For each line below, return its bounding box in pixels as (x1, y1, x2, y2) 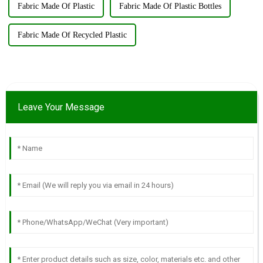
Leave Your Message (17, 102, 104, 113)
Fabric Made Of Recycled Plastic (17, 31, 127, 40)
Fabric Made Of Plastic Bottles (119, 2, 221, 11)
